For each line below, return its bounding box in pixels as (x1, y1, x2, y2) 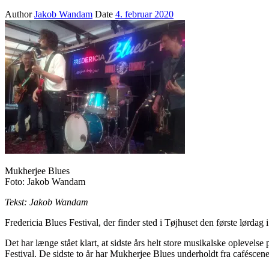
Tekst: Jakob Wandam (5, 196, 88, 207)
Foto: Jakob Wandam (5, 176, 85, 187)
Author (5, 8, 34, 19)
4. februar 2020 (115, 8, 174, 19)
